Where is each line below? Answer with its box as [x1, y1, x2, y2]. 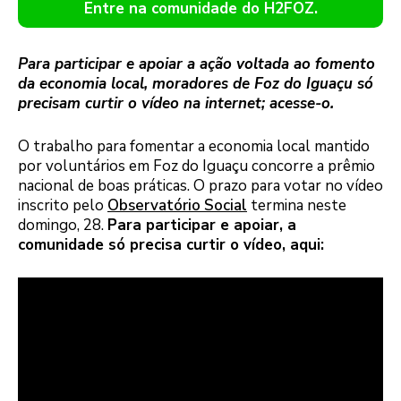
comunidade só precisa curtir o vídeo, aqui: [18, 234, 324, 255]
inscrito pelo [18, 194, 107, 216]
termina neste [247, 194, 346, 216]
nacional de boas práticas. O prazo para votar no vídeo [18, 175, 383, 196]
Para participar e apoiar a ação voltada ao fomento [18, 54, 375, 75]
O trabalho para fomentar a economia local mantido [18, 135, 370, 157]
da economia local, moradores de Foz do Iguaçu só [18, 73, 373, 95]
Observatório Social [107, 194, 247, 216]
